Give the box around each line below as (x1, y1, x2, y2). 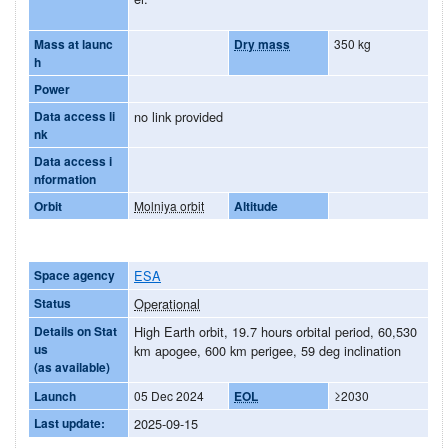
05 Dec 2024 (134, 386, 204, 404)
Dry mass (234, 34, 290, 53)
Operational (134, 293, 200, 313)
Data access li (34, 106, 115, 125)
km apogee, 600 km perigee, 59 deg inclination (134, 340, 401, 360)
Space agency (34, 265, 115, 284)
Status (34, 293, 71, 312)
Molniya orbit (134, 196, 204, 214)
